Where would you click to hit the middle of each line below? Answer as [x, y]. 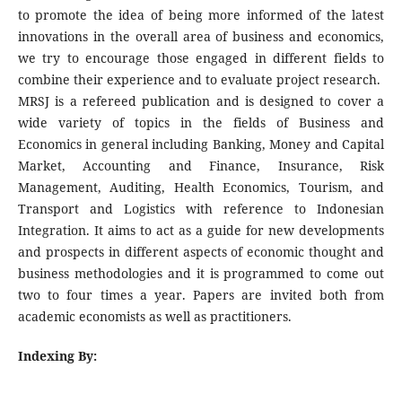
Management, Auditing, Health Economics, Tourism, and [201, 187]
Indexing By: [57, 356]
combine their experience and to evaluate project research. [199, 79]
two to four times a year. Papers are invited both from [201, 294]
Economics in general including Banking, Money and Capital [201, 144]
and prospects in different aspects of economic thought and [201, 251]
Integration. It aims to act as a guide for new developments [201, 230]
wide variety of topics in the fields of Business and [201, 122]
